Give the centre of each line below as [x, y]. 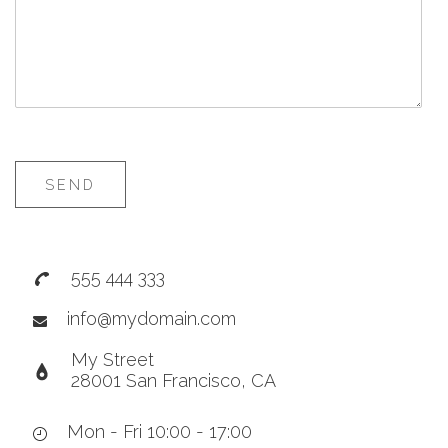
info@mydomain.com [151, 319]
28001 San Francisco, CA [173, 381]
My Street [112, 360]
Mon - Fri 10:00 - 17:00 [159, 432]
